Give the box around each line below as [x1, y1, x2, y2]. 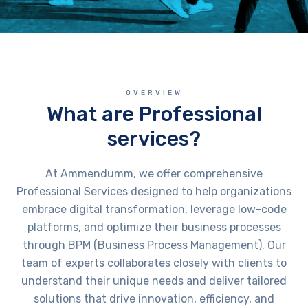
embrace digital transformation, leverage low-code [21, 203, 287, 217]
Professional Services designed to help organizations [16, 185, 291, 199]
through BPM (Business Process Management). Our [22, 239, 286, 252]
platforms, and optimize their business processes [27, 221, 281, 234]
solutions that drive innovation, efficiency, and [34, 292, 274, 306]
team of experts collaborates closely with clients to [21, 256, 287, 270]
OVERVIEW [125, 89, 183, 98]
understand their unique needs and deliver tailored [21, 274, 287, 288]
